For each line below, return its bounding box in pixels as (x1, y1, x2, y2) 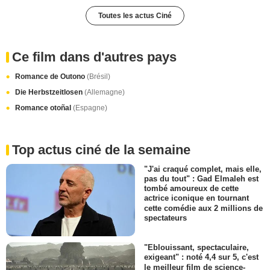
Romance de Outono (15, 72, 87, 81)
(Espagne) (73, 104, 107, 112)
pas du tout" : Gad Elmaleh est (144, 174, 259, 184)
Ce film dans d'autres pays (12, 49, 177, 64)
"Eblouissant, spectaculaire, (144, 243, 249, 253)
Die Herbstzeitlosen (15, 88, 84, 96)
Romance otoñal (15, 104, 73, 112)
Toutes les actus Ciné (98, 11, 172, 20)
